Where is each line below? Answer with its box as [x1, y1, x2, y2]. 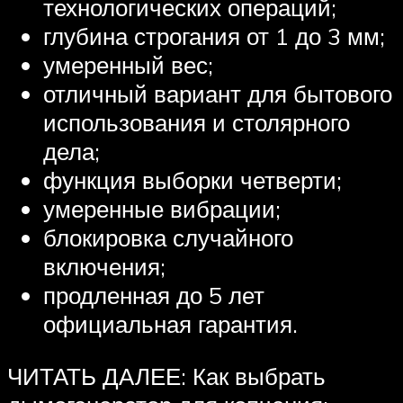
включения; [43, 252, 166, 282]
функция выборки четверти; [43, 166, 342, 195]
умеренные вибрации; [43, 194, 281, 224]
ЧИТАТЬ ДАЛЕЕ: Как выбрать [7, 362, 326, 391]
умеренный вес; [43, 50, 213, 80]
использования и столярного [43, 108, 350, 138]
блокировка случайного [43, 223, 293, 253]
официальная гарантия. [43, 309, 298, 339]
